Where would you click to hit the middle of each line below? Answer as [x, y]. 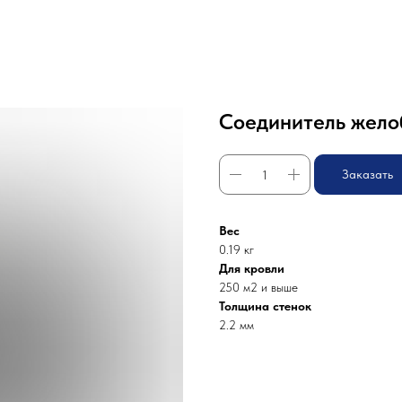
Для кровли [252, 268]
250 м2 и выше [258, 287]
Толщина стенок [265, 306]
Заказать [367, 174]
